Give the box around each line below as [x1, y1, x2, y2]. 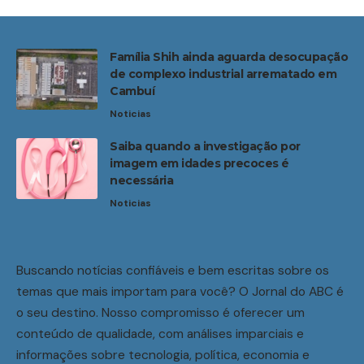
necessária [110, 172, 173, 188]
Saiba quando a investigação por [110, 138, 301, 154]
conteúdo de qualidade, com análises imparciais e [16, 324, 304, 342]
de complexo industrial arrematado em [110, 66, 336, 81]
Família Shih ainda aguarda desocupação [110, 49, 348, 64]
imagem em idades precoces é [110, 155, 289, 171]
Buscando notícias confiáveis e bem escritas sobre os [16, 261, 329, 279]
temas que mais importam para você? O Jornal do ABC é [16, 282, 344, 300]
